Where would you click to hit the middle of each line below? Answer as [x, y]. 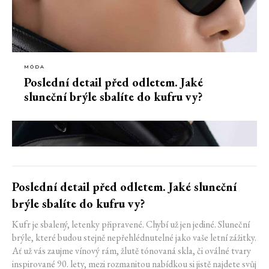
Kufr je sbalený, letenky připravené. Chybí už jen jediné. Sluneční [131, 225]
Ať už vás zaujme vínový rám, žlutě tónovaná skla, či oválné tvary [131, 251]
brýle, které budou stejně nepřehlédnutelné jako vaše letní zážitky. [134, 238]
